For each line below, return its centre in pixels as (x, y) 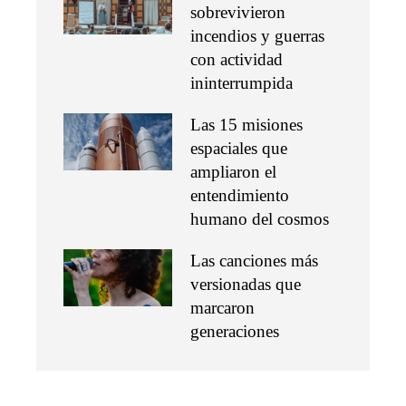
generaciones (235, 332)
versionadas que (246, 285)
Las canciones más (254, 261)
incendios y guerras (257, 36)
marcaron (222, 308)
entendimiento (240, 196)
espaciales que (239, 149)
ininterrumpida (242, 83)
